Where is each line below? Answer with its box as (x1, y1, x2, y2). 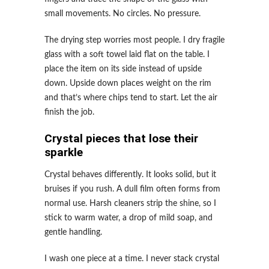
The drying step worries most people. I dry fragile (44, 36, 225, 44)
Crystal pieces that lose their (44, 131, 198, 145)
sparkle (44, 145, 83, 159)
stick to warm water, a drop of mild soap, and (44, 214, 213, 222)
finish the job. (44, 108, 94, 116)
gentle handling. (44, 228, 102, 237)
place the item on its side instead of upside (44, 65, 202, 73)
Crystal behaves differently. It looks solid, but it (44, 171, 216, 179)
